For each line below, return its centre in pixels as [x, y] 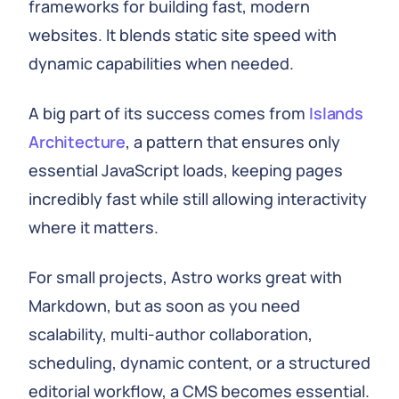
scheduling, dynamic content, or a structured [199, 362]
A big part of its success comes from [169, 113]
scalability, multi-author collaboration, [171, 334]
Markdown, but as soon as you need [164, 305]
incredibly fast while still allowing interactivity [198, 199]
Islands [336, 113]
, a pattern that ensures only [233, 142]
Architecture [77, 142]
